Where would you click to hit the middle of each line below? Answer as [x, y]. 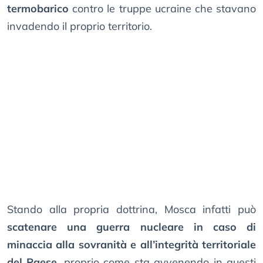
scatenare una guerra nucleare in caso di [131, 227]
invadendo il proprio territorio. [80, 26]
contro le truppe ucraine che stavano [162, 9]
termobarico [38, 9]
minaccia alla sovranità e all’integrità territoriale [131, 245]
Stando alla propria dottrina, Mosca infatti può [131, 210]
